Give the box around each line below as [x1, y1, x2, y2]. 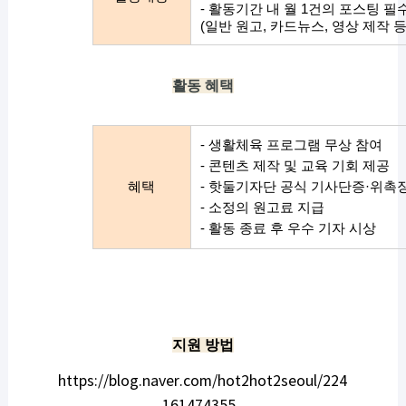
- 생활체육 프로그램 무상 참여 [199, 138, 382, 153]
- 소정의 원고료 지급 [199, 200, 324, 216]
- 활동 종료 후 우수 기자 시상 [199, 221, 376, 237]
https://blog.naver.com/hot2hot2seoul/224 [58, 373, 348, 391]
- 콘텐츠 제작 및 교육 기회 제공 [199, 159, 390, 174]
